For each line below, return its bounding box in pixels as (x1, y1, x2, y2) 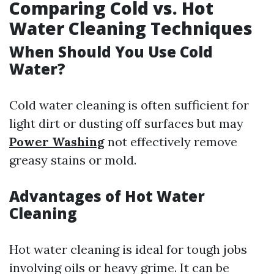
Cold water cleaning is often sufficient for (9, 97, 249, 113)
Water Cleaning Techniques (9, 17, 253, 40)
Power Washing (9, 134, 105, 149)
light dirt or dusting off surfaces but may (9, 116, 243, 131)
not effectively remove (105, 134, 237, 149)
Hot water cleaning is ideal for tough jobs (9, 242, 247, 257)
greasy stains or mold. (9, 152, 136, 168)
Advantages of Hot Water (9, 186, 205, 206)
